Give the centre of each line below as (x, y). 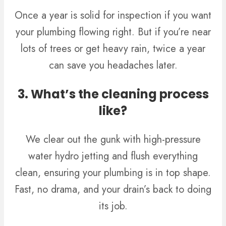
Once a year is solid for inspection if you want (113, 15)
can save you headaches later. (113, 65)
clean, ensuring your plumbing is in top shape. (113, 173)
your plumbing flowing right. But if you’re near (113, 32)
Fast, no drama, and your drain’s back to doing (113, 189)
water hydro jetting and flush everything (113, 156)
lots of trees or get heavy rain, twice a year (113, 48)
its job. (113, 206)
